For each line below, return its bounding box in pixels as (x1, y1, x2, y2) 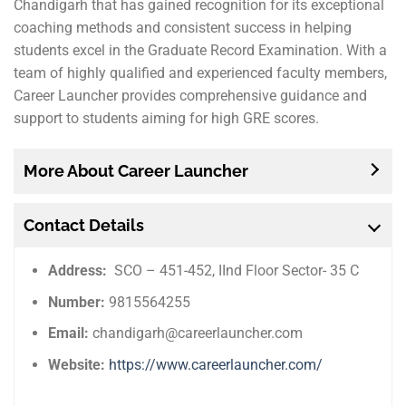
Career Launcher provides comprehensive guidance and (14, 87, 367, 105)
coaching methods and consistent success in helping (14, 19, 352, 37)
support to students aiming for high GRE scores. (14, 110, 319, 128)
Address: (48, 261, 111, 279)
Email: (48, 324, 93, 343)
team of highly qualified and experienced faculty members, (14, 64, 387, 82)
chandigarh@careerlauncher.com (92, 324, 304, 343)
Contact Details (24, 215, 144, 235)
